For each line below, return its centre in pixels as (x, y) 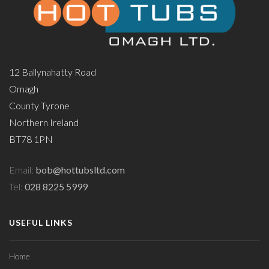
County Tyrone (39, 105)
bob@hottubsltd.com (80, 169)
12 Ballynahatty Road (53, 71)
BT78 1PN (31, 139)
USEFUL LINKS (41, 222)
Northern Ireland (44, 122)
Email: (22, 169)
